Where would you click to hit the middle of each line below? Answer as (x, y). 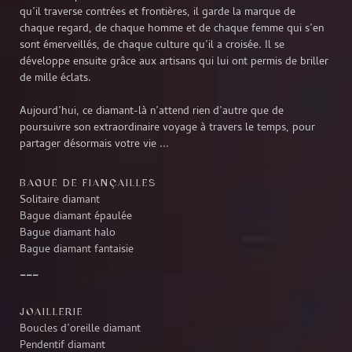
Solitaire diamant (60, 200)
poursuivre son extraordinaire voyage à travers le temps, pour (167, 128)
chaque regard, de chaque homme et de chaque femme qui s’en (172, 29)
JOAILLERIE (51, 311)
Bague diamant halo (68, 233)
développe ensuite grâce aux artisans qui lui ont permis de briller (174, 62)
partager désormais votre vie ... (94, 144)
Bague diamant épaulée (76, 216)
